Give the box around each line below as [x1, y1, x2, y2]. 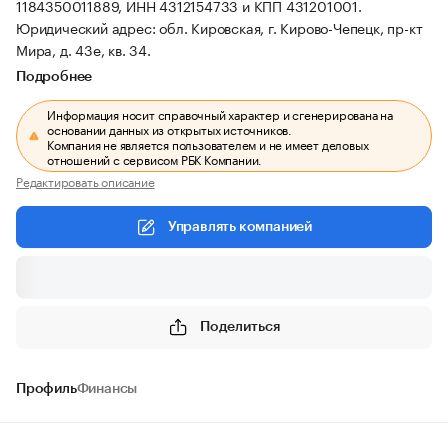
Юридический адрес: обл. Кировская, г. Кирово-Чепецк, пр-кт [16, 16, 423, 38]
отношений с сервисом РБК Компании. [47, 149, 263, 168]
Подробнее [16, 70, 93, 84]
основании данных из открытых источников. [47, 119, 293, 138]
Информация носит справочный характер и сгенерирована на [47, 104, 394, 123]
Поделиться [200, 319, 280, 334]
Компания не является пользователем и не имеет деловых [47, 134, 369, 153]
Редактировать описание [16, 171, 155, 190]
